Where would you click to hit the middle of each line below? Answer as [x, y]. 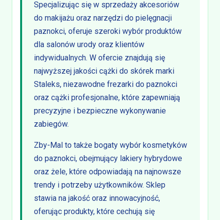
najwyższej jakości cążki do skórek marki [104, 71]
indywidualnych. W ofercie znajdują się [99, 58]
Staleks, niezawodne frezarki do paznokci [106, 84]
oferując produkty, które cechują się [94, 212]
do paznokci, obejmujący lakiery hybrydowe [108, 159]
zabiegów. [51, 124]
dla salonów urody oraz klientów [89, 45]
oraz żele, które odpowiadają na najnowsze [108, 172]
